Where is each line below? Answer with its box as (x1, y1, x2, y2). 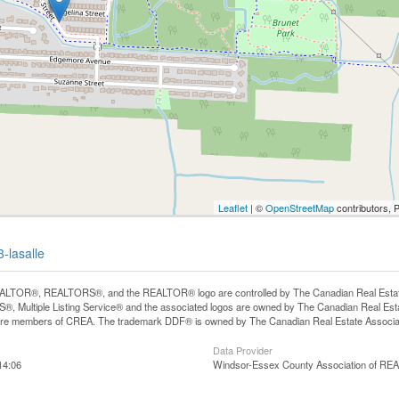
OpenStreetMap (265, 199, 334, 215)
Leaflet (218, 199, 248, 215)
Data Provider (213, 342, 273, 357)
